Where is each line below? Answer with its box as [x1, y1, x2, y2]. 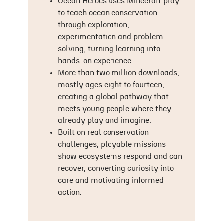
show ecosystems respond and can [58, 152, 182, 160]
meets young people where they [58, 104, 171, 112]
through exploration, [58, 20, 129, 29]
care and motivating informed [58, 176, 164, 184]
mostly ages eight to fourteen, [58, 80, 164, 89]
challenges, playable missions [58, 140, 166, 148]
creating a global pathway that [58, 92, 169, 101]
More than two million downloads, [58, 68, 179, 77]
